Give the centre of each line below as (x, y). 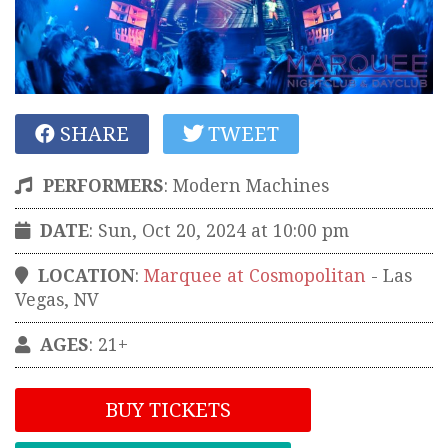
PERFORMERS (103, 185)
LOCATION (86, 275)
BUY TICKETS (165, 409)
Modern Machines (251, 185)
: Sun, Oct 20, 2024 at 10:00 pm (219, 230)
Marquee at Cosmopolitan (255, 275)
